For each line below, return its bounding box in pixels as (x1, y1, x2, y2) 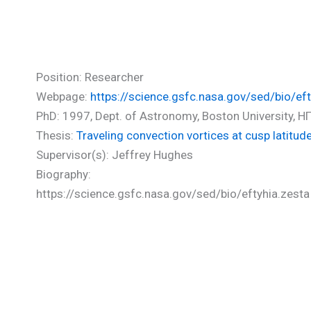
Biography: (36, 167, 91, 181)
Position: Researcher (36, 70, 144, 84)
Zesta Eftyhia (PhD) (36, 34, 224, 60)
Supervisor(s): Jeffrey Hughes (36, 148, 193, 162)
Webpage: (36, 90, 90, 103)
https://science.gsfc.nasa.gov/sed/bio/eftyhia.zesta (36, 187, 310, 201)
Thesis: (36, 128, 76, 142)
